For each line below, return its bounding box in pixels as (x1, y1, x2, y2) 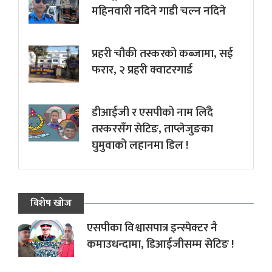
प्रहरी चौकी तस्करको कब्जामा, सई (92, 44, 234, 63)
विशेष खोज (30, 195, 72, 211)
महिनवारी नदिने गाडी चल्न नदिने (92, 2, 226, 21)
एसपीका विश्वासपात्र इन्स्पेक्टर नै (86, 219, 217, 237)
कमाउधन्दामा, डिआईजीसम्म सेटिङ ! (86, 235, 234, 254)
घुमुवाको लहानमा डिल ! (92, 136, 189, 155)
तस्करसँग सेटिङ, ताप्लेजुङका (92, 120, 214, 138)
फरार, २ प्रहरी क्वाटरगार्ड (92, 61, 193, 80)
